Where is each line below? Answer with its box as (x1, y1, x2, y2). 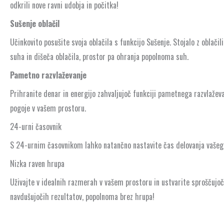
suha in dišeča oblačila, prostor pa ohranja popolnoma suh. (10, 50, 188, 63)
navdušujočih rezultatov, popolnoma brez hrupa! (10, 190, 154, 203)
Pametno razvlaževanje (10, 69, 86, 81)
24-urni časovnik (10, 120, 61, 133)
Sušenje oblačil (10, 17, 59, 30)
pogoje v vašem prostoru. (10, 102, 86, 114)
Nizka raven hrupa (10, 157, 64, 170)
